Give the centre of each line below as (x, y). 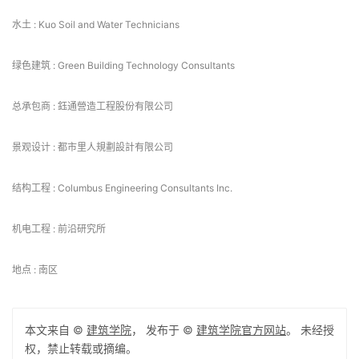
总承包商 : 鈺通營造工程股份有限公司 (93, 107)
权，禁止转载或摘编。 (81, 349)
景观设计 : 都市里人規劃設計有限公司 (93, 147)
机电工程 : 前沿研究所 (59, 229)
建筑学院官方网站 (241, 330)
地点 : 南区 (35, 270)
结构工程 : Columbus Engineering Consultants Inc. (122, 188)
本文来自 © (56, 330)
